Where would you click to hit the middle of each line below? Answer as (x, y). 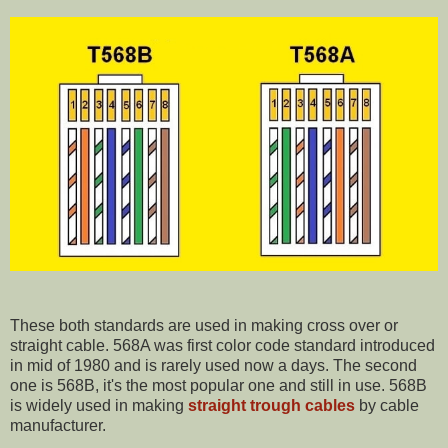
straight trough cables (271, 406)
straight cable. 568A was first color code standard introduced (222, 346)
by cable (387, 406)
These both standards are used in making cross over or (204, 326)
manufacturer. (58, 426)
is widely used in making (99, 406)
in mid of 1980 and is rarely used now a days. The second (213, 366)
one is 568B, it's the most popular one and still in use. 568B (218, 386)
